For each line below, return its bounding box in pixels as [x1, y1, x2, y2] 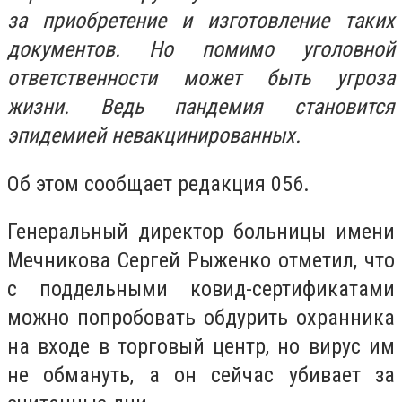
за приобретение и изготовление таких [7, 8, 395, 33]
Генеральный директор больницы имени [7, 219, 395, 245]
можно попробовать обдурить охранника [7, 305, 395, 331]
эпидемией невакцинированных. [7, 123, 301, 148]
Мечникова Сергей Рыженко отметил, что [7, 248, 395, 274]
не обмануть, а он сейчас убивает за [7, 363, 395, 389]
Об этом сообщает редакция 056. [7, 170, 310, 197]
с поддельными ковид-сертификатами [7, 276, 395, 302]
